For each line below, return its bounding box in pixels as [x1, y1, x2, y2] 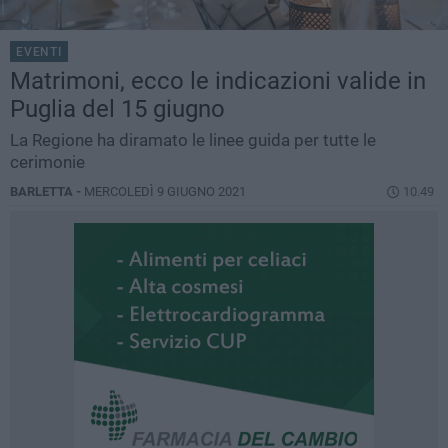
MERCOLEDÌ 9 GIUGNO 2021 [84, 184, 246, 200]
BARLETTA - [10, 184, 84, 200]
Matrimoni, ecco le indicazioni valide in [10, 67, 426, 96]
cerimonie [10, 152, 85, 173]
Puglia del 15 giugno [10, 95, 225, 124]
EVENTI [16, 45, 62, 60]
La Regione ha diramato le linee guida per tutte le [10, 130, 376, 151]
